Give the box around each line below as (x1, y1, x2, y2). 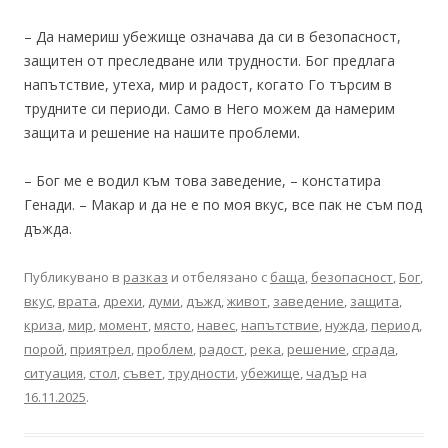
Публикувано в (24, 268, 123, 286)
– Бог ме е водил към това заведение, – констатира (24, 171, 381, 190)
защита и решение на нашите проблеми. (24, 123, 300, 142)
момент (99, 316, 148, 334)
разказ (123, 268, 168, 286)
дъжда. (24, 219, 72, 238)
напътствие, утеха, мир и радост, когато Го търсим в (24, 75, 392, 94)
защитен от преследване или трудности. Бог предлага (24, 51, 395, 70)
